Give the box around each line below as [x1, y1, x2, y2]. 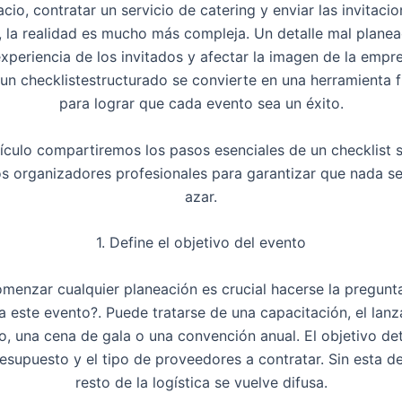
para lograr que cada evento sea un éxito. [58, 94, 344, 113]
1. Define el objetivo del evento [96, 233, 306, 252]
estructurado [81, 71, 168, 90]
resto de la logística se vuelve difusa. [74, 373, 328, 392]
